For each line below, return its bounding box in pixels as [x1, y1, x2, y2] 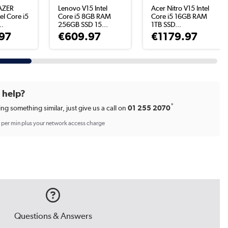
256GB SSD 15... [58, 20, 108, 29]
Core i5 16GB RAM [151, 12, 208, 21]
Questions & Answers [14, 211, 92, 221]
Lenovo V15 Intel [58, 4, 108, 13]
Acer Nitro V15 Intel [151, 4, 210, 13]
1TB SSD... [151, 20, 182, 29]
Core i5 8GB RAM [58, 12, 111, 21]
